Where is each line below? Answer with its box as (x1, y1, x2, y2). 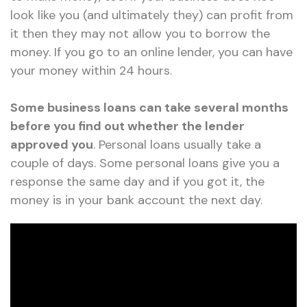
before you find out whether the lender (10, 117, 245, 134)
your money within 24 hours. (10, 62, 172, 79)
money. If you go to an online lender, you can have (10, 43, 293, 60)
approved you (10, 136, 93, 153)
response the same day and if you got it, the (10, 173, 265, 190)
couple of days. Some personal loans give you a (10, 154, 280, 171)
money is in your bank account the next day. (10, 191, 262, 208)
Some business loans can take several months (10, 99, 288, 116)
